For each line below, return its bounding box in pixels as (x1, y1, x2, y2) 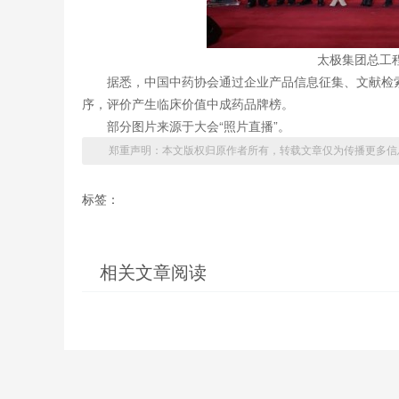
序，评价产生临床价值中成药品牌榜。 (82, 94, 294, 112)
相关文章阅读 (100, 263, 207, 282)
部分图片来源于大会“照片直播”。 (107, 117, 290, 134)
